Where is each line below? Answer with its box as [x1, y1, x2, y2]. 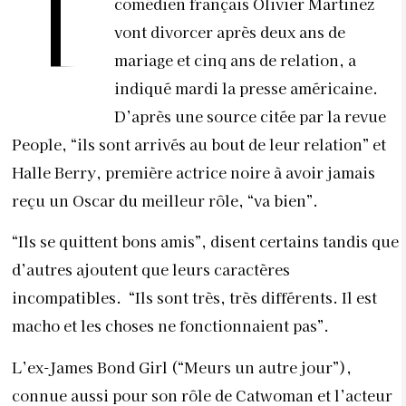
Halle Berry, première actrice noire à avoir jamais [12, 160, 375, 183]
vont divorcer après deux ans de [114, 20, 345, 43]
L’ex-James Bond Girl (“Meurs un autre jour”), [12, 355, 352, 378]
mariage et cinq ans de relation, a [114, 48, 356, 71]
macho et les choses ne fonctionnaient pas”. [12, 314, 329, 337]
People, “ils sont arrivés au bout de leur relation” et [12, 132, 386, 155]
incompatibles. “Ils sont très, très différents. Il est [12, 286, 377, 309]
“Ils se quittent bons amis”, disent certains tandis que [12, 230, 399, 253]
